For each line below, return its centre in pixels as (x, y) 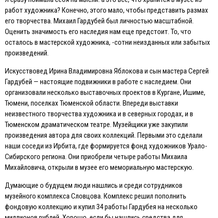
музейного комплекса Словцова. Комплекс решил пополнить (96, 196)
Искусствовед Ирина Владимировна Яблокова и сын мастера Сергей (107, 71)
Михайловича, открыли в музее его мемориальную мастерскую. (99, 167)
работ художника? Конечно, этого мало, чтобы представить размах (107, 10)
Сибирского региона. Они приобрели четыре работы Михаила (96, 156)
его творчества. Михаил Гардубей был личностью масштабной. (99, 21)
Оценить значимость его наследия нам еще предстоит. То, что (98, 31)
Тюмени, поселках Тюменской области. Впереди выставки (91, 103)
